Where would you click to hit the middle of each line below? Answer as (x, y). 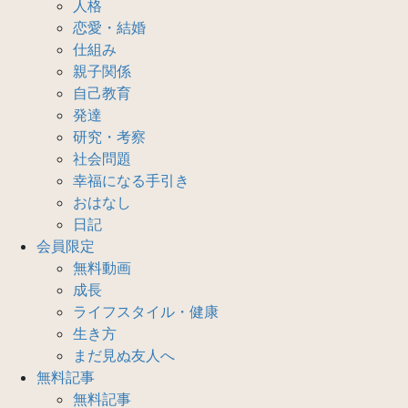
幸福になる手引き (131, 180)
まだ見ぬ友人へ (124, 355)
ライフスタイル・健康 (146, 311)
